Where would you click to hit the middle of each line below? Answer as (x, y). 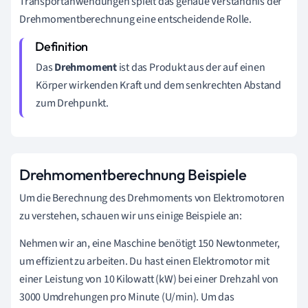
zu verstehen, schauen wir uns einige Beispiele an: (131, 216)
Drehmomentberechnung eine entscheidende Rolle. (135, 20)
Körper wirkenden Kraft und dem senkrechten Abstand (158, 86)
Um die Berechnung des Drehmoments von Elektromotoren (152, 198)
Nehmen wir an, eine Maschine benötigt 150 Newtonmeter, (150, 244)
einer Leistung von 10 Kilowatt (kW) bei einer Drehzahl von (149, 279)
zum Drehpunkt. (72, 103)
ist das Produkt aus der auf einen (191, 68)
